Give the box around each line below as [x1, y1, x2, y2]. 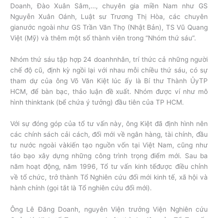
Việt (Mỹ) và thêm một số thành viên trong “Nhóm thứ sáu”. [10, 34, 197, 42]
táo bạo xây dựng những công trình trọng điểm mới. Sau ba [10, 151, 208, 160]
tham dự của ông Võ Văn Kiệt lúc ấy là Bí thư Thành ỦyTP [10, 77, 208, 85]
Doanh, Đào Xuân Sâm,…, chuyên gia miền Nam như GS [10, 2, 208, 10]
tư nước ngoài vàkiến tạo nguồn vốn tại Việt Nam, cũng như [10, 141, 208, 149]
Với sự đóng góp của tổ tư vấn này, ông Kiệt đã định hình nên [10, 119, 208, 127]
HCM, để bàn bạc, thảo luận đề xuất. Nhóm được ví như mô [10, 88, 208, 95]
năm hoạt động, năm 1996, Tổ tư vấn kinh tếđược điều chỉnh [10, 162, 208, 170]
